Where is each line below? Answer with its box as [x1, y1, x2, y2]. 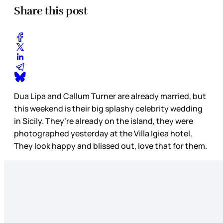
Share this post [14, 3, 88, 17]
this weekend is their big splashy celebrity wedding [14, 103, 203, 114]
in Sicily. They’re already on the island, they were [14, 115, 193, 127]
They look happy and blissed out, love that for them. [14, 140, 207, 152]
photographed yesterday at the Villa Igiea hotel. [14, 128, 192, 139]
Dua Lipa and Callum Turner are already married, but [14, 91, 206, 102]
